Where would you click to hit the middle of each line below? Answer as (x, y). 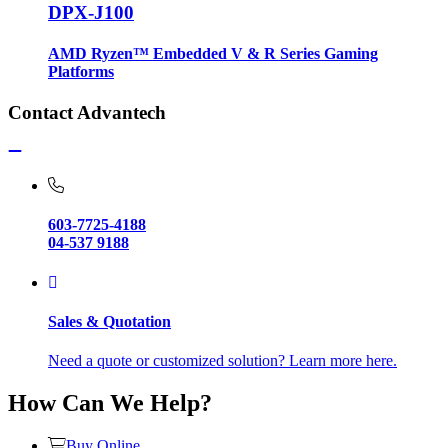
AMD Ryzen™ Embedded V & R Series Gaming (213, 54)
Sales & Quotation (109, 321)
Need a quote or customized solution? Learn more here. (222, 361)
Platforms (81, 72)
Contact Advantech (87, 113)
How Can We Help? (110, 403)
